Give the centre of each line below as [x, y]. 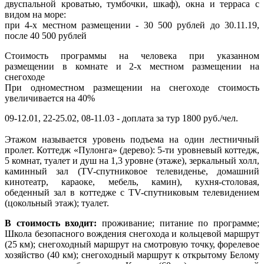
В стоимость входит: [51, 223]
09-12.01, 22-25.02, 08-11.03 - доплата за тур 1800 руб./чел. [121, 118]
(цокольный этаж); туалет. [57, 203]
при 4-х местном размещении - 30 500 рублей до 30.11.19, [132, 25]
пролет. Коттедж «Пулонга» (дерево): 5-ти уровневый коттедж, [132, 150]
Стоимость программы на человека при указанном [132, 55]
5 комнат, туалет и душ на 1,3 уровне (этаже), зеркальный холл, [132, 160]
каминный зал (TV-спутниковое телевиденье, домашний [132, 171]
